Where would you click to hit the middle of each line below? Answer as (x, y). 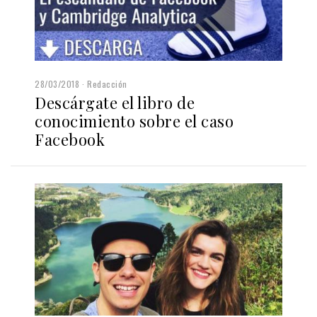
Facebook (70, 139)
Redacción (107, 83)
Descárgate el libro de (115, 102)
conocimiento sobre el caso (134, 121)
